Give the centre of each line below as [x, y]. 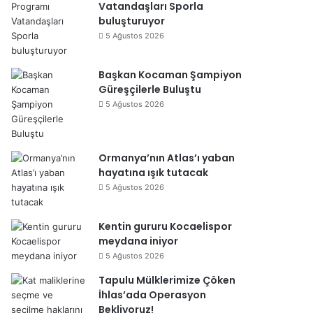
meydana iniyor [138, 241]
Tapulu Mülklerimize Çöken [167, 280]
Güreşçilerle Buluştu [150, 89]
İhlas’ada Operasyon [152, 295]
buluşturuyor [132, 21]
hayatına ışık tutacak [153, 173]
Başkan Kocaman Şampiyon [170, 75]
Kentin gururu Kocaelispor [165, 226]
